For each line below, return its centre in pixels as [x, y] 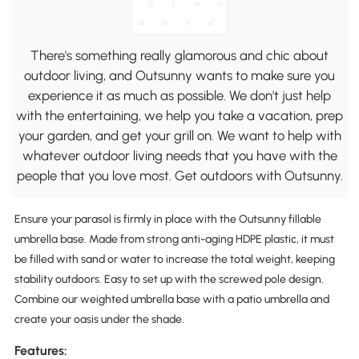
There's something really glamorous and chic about [179, 56]
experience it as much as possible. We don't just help [179, 96]
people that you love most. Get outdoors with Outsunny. [179, 176]
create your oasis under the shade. [99, 319]
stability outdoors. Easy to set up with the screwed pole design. [169, 279]
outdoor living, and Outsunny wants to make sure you [179, 76]
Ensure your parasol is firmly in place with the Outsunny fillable [167, 219]
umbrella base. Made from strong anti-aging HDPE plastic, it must [174, 239]
